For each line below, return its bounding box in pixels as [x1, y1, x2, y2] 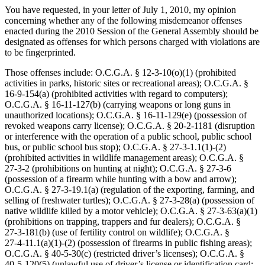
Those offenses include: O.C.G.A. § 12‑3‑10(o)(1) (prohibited [5, 67, 236, 78]
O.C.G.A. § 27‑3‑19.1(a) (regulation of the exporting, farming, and [5, 185, 254, 195]
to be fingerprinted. [5, 47, 76, 58]
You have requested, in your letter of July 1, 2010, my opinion [5, 5, 236, 15]
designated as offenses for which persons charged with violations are [5, 37, 260, 47]
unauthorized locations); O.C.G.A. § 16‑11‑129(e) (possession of [5, 110, 247, 121]
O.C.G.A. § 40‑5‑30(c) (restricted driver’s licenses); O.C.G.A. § [5, 248, 244, 259]
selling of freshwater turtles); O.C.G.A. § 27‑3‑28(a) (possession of [5, 195, 254, 206]
